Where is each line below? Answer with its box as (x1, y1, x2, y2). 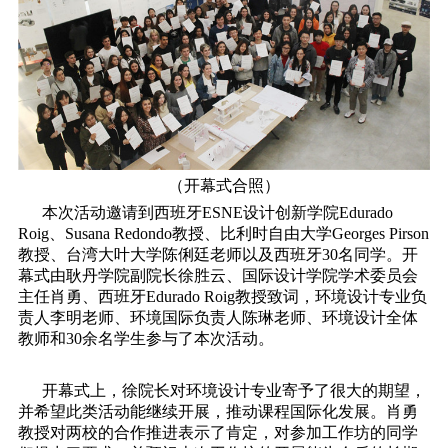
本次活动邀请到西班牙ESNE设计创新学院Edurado (17, 203, 393, 221)
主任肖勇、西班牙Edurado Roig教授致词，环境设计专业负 (17, 287, 427, 305)
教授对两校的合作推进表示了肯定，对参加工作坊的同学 (17, 423, 418, 441)
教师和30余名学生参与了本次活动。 (17, 329, 274, 347)
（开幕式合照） (168, 176, 280, 194)
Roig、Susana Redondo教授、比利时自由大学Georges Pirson (17, 224, 429, 242)
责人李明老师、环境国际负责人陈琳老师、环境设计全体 (17, 308, 418, 326)
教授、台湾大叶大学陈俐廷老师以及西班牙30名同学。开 (17, 245, 418, 263)
